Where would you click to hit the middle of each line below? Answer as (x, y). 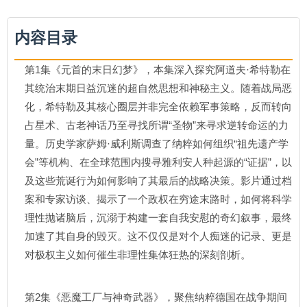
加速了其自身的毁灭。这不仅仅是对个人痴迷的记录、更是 (158, 236)
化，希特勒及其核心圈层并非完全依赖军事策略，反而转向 (158, 107)
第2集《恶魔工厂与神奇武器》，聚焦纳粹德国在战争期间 (156, 297)
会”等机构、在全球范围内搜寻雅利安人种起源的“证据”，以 (158, 162)
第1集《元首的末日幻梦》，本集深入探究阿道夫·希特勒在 (158, 70)
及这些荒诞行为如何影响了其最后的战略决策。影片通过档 (158, 181)
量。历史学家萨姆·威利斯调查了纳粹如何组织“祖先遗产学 (157, 144)
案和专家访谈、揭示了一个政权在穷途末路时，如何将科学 (158, 199)
